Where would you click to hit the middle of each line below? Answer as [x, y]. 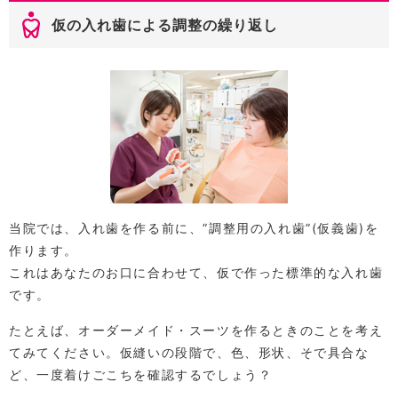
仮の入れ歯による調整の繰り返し [165, 24]
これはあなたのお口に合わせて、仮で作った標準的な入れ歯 [196, 272]
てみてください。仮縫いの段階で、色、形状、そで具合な [189, 352]
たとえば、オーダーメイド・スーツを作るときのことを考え [196, 330]
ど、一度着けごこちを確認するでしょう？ [141, 374]
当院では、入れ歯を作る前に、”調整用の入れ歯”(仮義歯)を [194, 227]
